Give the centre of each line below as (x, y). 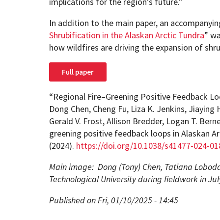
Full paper (78, 72)
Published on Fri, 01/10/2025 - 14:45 (113, 200)
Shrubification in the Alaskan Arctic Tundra (126, 35)
